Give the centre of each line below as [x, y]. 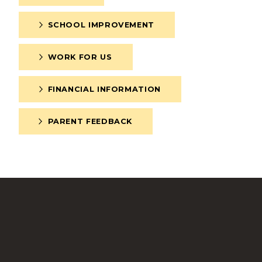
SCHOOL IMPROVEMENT [101, 25]
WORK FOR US [80, 57]
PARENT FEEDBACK [90, 122]
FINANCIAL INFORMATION [104, 89]
